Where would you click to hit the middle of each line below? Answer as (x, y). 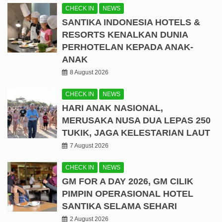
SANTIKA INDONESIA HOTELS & (131, 22)
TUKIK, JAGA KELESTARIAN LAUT (136, 133)
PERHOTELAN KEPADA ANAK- (128, 47)
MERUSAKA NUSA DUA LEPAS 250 (136, 120)
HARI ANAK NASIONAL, (112, 108)
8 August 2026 (89, 72)
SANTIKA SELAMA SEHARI (119, 206)
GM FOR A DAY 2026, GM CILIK (128, 181)
